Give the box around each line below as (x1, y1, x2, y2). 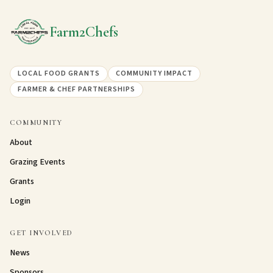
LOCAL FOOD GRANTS (18, 68, 101, 79)
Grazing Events (10, 155, 66, 169)
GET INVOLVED (10, 228, 73, 237)
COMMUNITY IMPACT (116, 68, 193, 79)
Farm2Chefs (49, 23, 119, 41)
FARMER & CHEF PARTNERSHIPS (18, 84, 135, 95)
